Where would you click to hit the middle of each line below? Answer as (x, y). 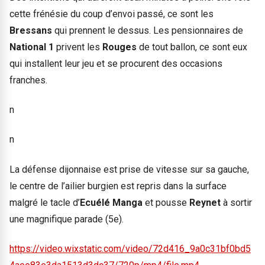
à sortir (237, 202)
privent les (79, 47)
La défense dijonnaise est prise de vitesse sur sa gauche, (129, 169)
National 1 (33, 47)
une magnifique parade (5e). (67, 219)
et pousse (166, 202)
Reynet (206, 202)
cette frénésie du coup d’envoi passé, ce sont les (112, 14)
